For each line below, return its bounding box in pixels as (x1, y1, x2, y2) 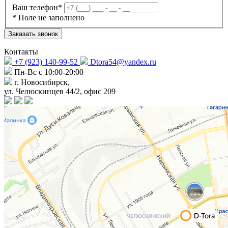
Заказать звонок (8, 30, 58, 38)
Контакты (4, 47, 38, 56)
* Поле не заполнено (12, 13, 84, 22)
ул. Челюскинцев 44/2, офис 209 (4, 87, 116, 96)
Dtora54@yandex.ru (90, 58, 156, 67)
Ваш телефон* (12, 3, 62, 12)
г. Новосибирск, (14, 78, 70, 87)
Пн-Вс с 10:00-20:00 (14, 68, 83, 77)
